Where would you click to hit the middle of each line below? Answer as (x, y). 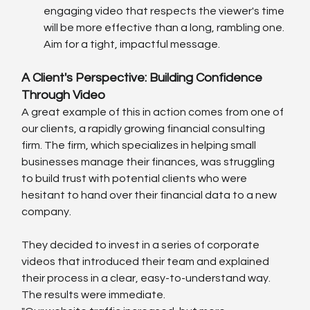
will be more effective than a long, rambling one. (165, 27)
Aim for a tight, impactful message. (132, 44)
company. (47, 211)
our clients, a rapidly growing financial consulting (145, 128)
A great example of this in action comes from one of (154, 112)
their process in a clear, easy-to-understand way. (147, 278)
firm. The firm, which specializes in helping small (140, 145)
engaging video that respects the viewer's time (165, 11)
